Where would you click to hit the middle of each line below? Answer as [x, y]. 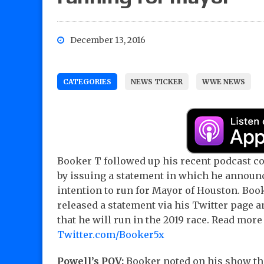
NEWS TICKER [157, 82]
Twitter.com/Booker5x [111, 235]
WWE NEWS [224, 82]
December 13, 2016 [108, 40]
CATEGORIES [87, 82]
